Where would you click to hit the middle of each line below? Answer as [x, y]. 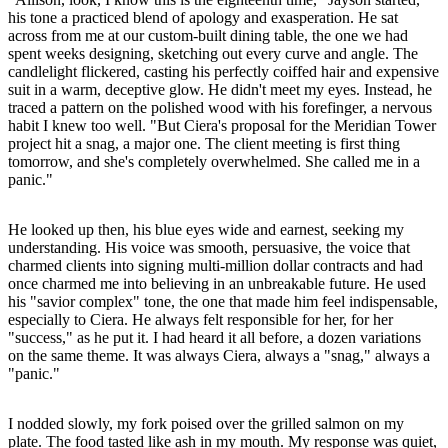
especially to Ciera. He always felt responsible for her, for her [200, 319]
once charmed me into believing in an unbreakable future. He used [217, 283]
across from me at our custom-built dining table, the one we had [208, 35]
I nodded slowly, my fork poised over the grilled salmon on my [206, 423]
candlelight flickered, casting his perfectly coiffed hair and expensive [223, 71]
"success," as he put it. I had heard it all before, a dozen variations [214, 337]
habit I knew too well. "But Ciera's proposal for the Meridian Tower [222, 125]
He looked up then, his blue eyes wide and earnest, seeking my [206, 229]
